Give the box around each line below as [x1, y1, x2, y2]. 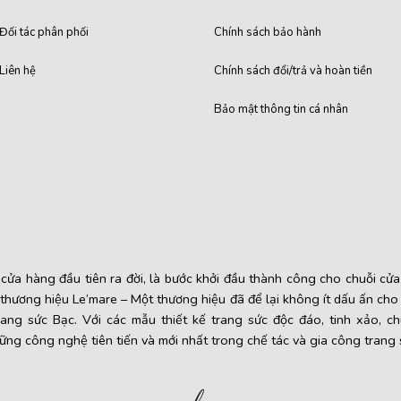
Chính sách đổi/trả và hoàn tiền [214, 63, 372, 80]
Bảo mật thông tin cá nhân [214, 101, 348, 118]
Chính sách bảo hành [214, 24, 321, 41]
